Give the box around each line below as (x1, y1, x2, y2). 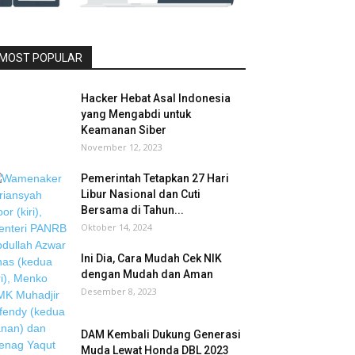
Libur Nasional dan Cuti (81, 188, 200, 200)
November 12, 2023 (81, 141, 162, 153)
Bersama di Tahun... (81, 204, 184, 216)
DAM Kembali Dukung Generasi (81, 328, 241, 341)
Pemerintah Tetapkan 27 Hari (81, 172, 229, 185)
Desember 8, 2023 (81, 285, 157, 297)
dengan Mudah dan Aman (81, 268, 213, 281)
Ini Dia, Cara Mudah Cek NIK (81, 252, 222, 265)
